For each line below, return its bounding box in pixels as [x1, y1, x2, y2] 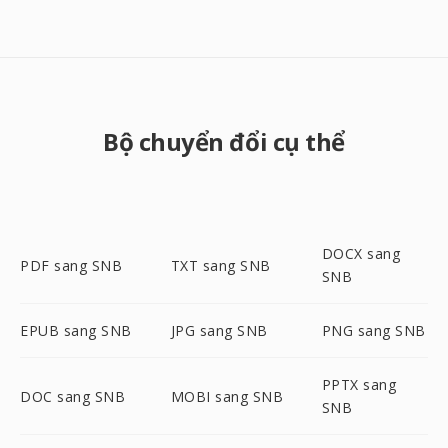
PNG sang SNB [321, 321, 426, 340]
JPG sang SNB [170, 321, 268, 340]
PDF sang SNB [20, 255, 122, 275]
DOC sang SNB [20, 386, 125, 406]
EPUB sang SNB [20, 321, 132, 340]
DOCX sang [321, 244, 401, 263]
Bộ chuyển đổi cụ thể [103, 125, 345, 158]
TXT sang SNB [170, 255, 271, 275]
